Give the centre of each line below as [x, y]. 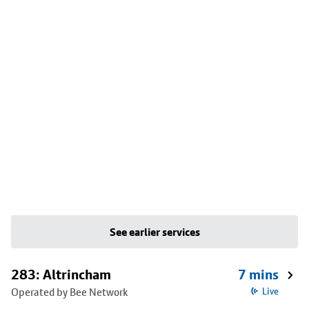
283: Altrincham [61, 275]
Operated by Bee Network [70, 292]
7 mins [258, 275]
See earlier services [154, 232]
